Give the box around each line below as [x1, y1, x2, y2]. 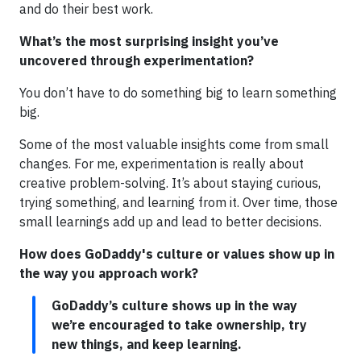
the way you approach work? [19, 265, 198, 281]
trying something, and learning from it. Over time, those [19, 194, 338, 210]
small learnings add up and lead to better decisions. [19, 214, 322, 230]
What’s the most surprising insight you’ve [19, 33, 279, 49]
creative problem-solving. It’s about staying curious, [19, 175, 321, 191]
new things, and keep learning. [52, 336, 242, 352]
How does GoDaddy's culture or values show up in [19, 246, 334, 262]
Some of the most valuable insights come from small [19, 136, 329, 152]
